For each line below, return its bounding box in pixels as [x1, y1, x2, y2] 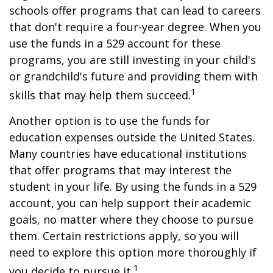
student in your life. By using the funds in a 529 [9, 179, 257, 194]
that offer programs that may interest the [9, 163, 232, 177]
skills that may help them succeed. [9, 88, 191, 102]
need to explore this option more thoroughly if [9, 245, 257, 260]
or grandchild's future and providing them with [9, 69, 258, 83]
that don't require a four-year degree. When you [9, 19, 261, 34]
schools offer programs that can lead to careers [9, 3, 261, 18]
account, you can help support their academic [9, 196, 251, 210]
